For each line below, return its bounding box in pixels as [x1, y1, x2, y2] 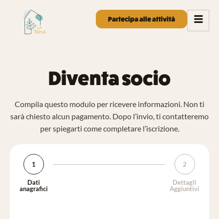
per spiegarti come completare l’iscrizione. [40, 124, 179, 133]
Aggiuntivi [170, 185, 199, 193]
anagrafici [20, 185, 48, 193]
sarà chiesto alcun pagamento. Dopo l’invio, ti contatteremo [10, 111, 209, 121]
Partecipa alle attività [108, 15, 175, 23]
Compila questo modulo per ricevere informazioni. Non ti [15, 99, 204, 109]
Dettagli [173, 178, 197, 186]
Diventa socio [48, 66, 171, 89]
